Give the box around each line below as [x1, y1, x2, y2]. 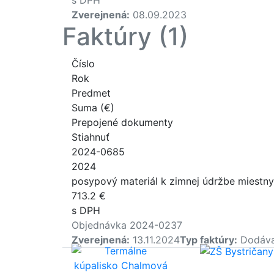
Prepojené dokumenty [72, 116, 173, 128]
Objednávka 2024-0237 [72, 218, 182, 231]
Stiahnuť [72, 130, 109, 143]
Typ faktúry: [180, 233, 237, 246]
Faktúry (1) [62, 21, 188, 51]
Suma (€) [72, 101, 114, 114]
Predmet [72, 86, 111, 99]
